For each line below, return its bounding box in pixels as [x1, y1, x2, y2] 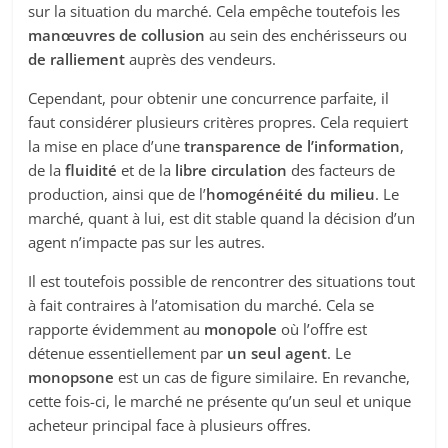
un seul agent [227, 343, 328, 364]
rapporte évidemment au [28, 319, 205, 340]
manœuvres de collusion [28, 25, 206, 46]
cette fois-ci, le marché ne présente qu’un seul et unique [28, 391, 412, 412]
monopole [204, 319, 278, 340]
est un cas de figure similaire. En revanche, [114, 367, 411, 388]
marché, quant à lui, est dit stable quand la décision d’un [28, 208, 416, 229]
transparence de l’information [180, 136, 401, 157]
